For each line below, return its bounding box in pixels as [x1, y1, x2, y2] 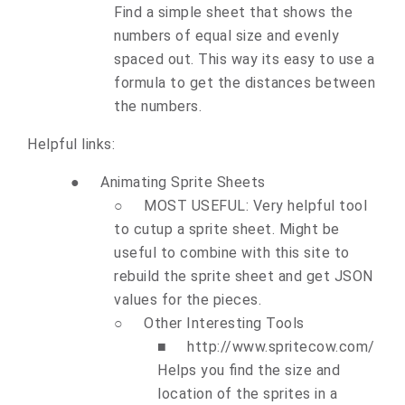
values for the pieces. [114, 290, 261, 308]
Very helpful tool [249, 196, 367, 214]
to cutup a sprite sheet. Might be [114, 220, 340, 238]
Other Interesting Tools [144, 314, 305, 332]
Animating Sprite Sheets [100, 173, 266, 191]
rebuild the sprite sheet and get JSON [114, 267, 373, 285]
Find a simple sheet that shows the [114, 3, 353, 21]
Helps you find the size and [157, 361, 340, 379]
